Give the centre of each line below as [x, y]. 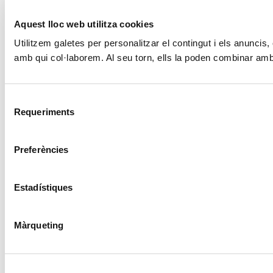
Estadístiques [44, 187]
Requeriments [44, 112]
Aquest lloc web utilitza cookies [84, 24]
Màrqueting [39, 225]
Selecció [22, 100]
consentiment [32, 129]
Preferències [41, 150]
